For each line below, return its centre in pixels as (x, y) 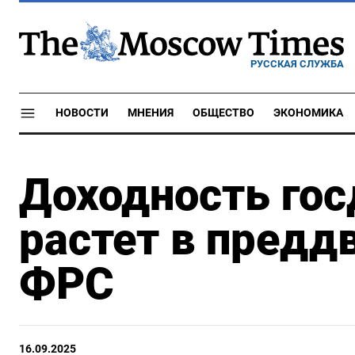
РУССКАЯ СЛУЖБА (297, 63)
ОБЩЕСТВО (223, 113)
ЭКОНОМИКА (308, 113)
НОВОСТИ (82, 113)
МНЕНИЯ (151, 113)
